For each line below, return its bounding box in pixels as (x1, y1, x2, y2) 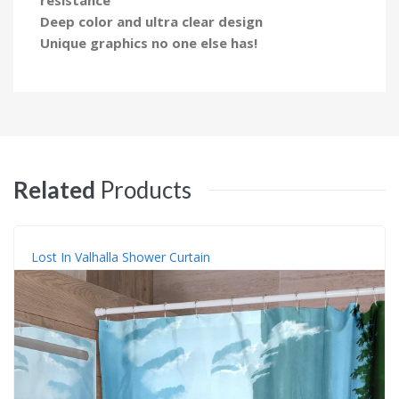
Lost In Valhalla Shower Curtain (31, 248, 210, 265)
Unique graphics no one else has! (40, 33, 257, 52)
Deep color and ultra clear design (40, 12, 263, 30)
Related (13, 175, 95, 204)
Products (100, 175, 191, 204)
